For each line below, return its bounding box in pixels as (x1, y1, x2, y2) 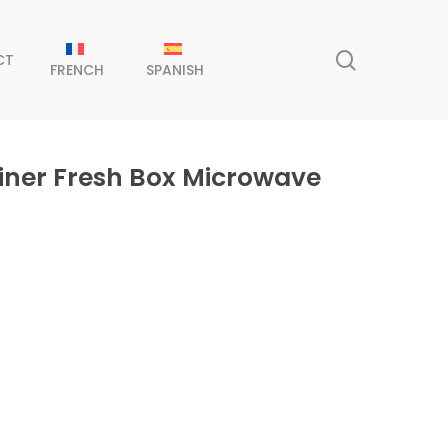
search (355, 44, 423, 73)
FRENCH (50, 60, 105, 80)
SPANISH (146, 60, 205, 80)
